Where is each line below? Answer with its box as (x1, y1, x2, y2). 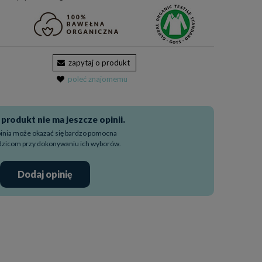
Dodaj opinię (18, 168, 73, 180)
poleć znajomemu (68, 74, 128, 84)
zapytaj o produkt (68, 58, 130, 67)
